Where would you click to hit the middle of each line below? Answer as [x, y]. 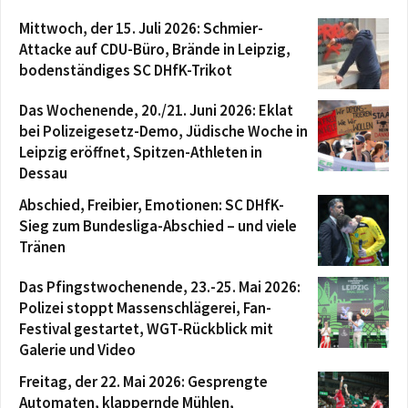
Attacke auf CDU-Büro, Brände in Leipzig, [155, 49]
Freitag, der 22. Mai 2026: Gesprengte [143, 381]
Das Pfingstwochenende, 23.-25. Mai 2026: [160, 286]
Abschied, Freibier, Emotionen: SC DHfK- [152, 204]
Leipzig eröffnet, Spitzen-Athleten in [141, 152]
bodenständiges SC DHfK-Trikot [126, 70]
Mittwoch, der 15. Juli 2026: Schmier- [141, 28]
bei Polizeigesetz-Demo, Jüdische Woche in [163, 131]
